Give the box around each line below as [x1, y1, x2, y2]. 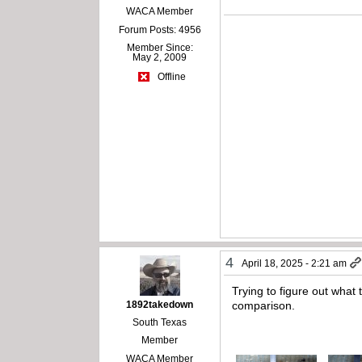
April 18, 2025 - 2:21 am [242, 258, 347, 270]
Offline [154, 71, 186, 83]
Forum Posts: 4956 [118, 23, 201, 36]
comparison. [232, 299, 299, 313]
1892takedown [126, 299, 194, 311]
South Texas [133, 317, 187, 329]
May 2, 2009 [133, 51, 187, 63]
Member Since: [126, 41, 193, 53]
